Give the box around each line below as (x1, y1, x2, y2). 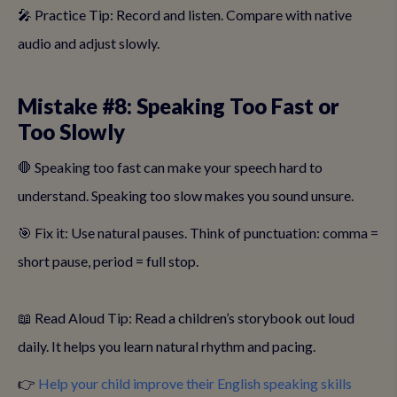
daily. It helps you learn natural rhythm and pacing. (18, 338, 315, 354)
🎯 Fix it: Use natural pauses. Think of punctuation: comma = (18, 224, 378, 241)
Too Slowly (18, 119, 125, 144)
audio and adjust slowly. (18, 35, 160, 51)
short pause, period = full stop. (18, 253, 198, 269)
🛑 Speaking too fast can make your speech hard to (18, 159, 323, 175)
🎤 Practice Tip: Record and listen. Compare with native (18, 6, 352, 23)
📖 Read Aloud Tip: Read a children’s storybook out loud (18, 309, 354, 326)
